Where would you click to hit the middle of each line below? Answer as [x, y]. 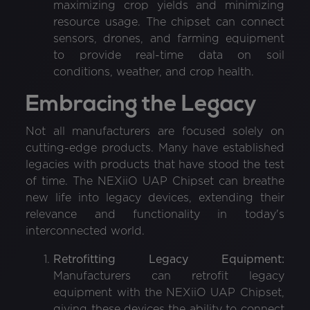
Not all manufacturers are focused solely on [155, 131]
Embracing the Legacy [142, 105]
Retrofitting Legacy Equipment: [169, 259]
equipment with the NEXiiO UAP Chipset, [169, 293]
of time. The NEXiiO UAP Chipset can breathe [155, 181]
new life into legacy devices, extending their [155, 198]
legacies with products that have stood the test [155, 165]
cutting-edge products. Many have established [155, 148]
